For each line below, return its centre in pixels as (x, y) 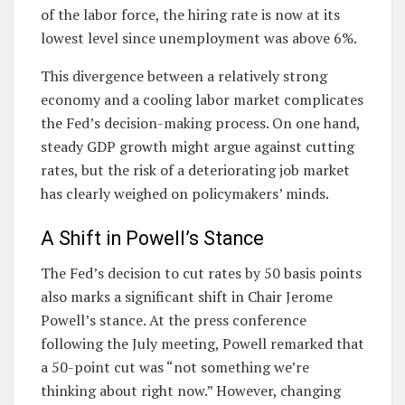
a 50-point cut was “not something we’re (175, 367)
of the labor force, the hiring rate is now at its (190, 15)
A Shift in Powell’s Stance (152, 238)
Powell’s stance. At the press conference (174, 320)
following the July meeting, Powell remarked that (202, 344)
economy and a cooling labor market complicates (202, 100)
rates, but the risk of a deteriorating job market (195, 170)
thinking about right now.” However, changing (191, 391)
